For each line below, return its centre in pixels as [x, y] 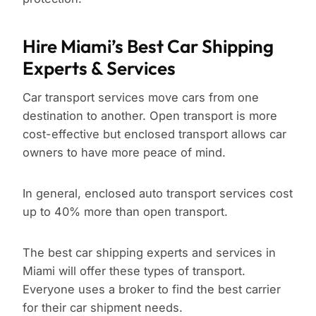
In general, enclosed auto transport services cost [158, 194]
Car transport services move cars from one [141, 98]
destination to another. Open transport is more [150, 116]
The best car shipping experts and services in [149, 253]
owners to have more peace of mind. [124, 153]
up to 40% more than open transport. [125, 212]
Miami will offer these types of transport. [134, 271]
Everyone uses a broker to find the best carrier [152, 290]
